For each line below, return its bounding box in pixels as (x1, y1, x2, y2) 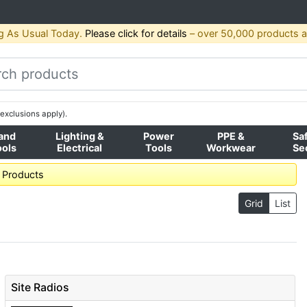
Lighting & (55, 130, 104, 142)
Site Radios (11, 281, 69, 294)
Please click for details (85, 27, 187, 40)
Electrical (57, 142, 102, 153)
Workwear (206, 142, 256, 153)
